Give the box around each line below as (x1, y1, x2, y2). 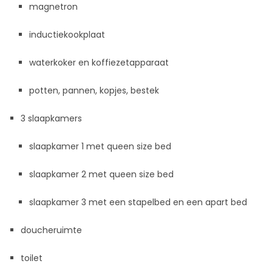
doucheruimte (21, 224, 83, 237)
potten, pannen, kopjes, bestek (29, 84, 160, 97)
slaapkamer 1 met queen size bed (29, 140, 172, 153)
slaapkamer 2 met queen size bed (29, 168, 174, 181)
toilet (21, 252, 43, 265)
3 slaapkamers (21, 112, 83, 125)
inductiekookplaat (29, 29, 106, 41)
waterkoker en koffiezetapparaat (29, 56, 169, 69)
